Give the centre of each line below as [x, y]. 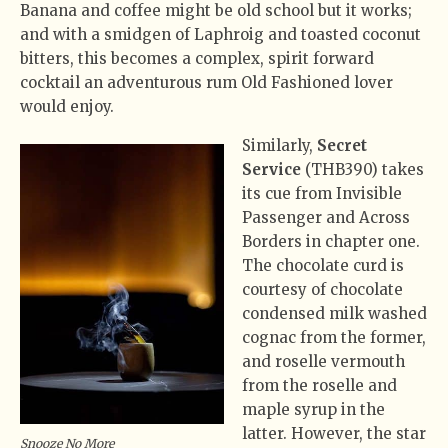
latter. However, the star [334, 433]
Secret [342, 145]
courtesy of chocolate [323, 289]
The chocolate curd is [323, 265]
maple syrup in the [314, 409]
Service [274, 169]
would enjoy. [67, 106]
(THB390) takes [365, 169]
